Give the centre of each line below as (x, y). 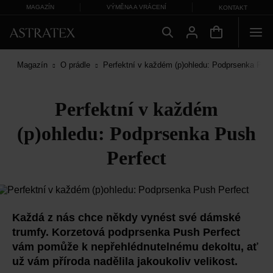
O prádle (75, 65)
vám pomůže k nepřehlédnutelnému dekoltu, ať (135, 247)
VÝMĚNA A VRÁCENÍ (136, 7)
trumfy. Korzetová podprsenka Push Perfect (126, 232)
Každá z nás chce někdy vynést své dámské (126, 218)
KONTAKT (233, 8)
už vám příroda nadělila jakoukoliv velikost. (125, 262)
